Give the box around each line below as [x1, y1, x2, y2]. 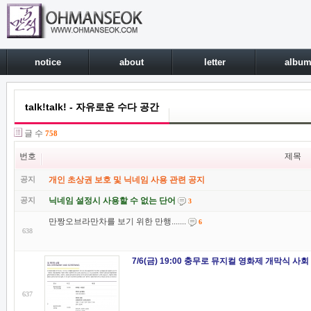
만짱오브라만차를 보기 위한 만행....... [49, 217, 186, 226]
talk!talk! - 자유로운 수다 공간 [25, 101, 159, 112]
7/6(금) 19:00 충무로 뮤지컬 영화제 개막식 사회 [132, 256, 309, 266]
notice [35, 57, 61, 67]
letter [203, 57, 226, 67]
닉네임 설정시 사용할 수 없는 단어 [49, 196, 176, 205]
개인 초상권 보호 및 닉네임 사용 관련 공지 [49, 175, 205, 185]
